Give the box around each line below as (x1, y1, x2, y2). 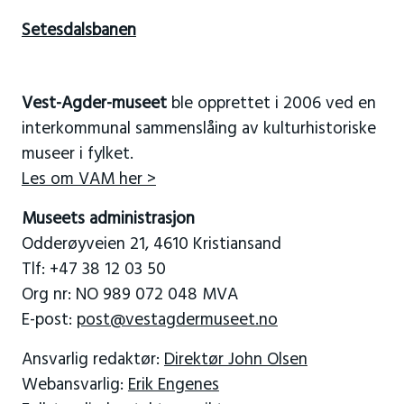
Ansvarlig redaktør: (21, 346, 164, 374)
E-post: (21, 307, 77, 335)
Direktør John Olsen (163, 346, 308, 374)
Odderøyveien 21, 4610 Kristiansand (21, 231, 281, 259)
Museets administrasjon (21, 206, 195, 234)
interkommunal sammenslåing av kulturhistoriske (21, 115, 376, 143)
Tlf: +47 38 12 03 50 (21, 256, 166, 284)
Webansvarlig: (21, 372, 128, 399)
